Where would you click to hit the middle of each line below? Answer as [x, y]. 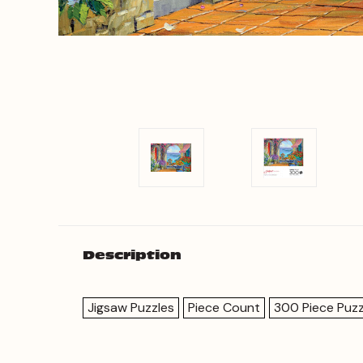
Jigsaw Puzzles [131, 307]
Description [132, 255]
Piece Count [224, 307]
